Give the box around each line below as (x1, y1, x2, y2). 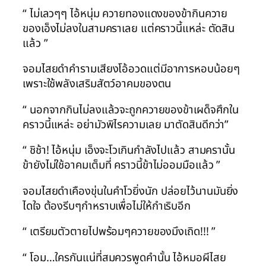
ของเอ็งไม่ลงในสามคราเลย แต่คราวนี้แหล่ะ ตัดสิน (23, 20, 235, 37)
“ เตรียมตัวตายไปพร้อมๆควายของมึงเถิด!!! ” (23, 223, 216, 240)
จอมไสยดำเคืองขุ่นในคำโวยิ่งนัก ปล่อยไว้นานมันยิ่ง (23, 182, 239, 199)
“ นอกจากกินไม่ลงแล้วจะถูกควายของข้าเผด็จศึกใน (23, 101, 239, 118)
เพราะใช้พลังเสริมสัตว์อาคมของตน (23, 75, 172, 93)
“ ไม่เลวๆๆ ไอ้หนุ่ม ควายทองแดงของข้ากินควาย (23, 5, 228, 22)
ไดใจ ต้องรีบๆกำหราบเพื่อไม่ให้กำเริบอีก (23, 197, 191, 214)
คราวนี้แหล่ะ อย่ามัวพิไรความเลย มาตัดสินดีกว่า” (23, 116, 229, 133)
